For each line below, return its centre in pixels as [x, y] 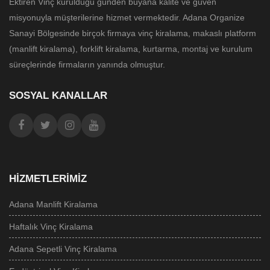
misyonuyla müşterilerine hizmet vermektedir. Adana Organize [127, 17]
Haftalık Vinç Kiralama [51, 226]
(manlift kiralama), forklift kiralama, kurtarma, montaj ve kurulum [131, 49]
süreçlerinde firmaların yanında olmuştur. [87, 64]
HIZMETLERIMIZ [48, 178]
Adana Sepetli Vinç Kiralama [63, 249]
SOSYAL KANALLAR [58, 95]
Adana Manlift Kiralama [53, 204]
